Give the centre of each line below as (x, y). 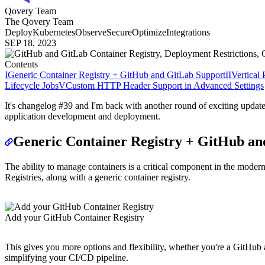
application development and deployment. (83, 116)
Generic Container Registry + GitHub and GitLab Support (117, 75)
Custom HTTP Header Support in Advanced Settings (165, 85)
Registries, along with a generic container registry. (98, 177)
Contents (21, 64)
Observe (91, 32)
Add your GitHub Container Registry (75, 217)
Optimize (149, 32)
